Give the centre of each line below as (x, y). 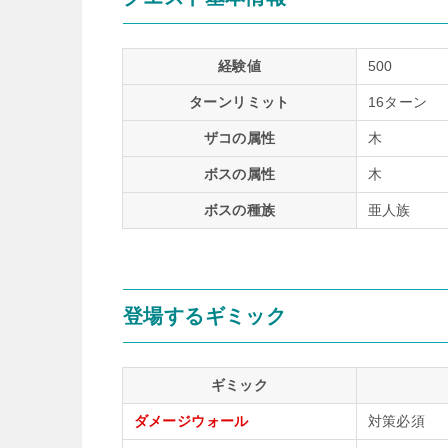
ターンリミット (239, 102)
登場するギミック (205, 316)
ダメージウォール (191, 421)
